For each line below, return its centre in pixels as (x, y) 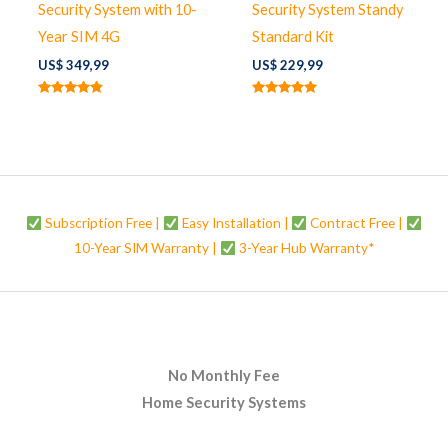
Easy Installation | (235, 223)
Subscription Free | (102, 223)
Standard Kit (292, 36)
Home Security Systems (224, 403)
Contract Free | (357, 223)
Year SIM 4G (78, 36)
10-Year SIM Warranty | (147, 248)
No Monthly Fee (224, 376)
